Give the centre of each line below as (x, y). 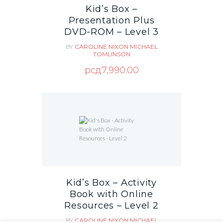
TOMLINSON (111, 54)
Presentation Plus (111, 20)
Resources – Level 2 (111, 205)
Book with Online (111, 194)
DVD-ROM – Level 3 (111, 32)
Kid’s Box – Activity (111, 182)
